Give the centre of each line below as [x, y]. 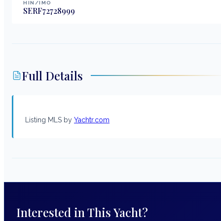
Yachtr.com [92, 120]
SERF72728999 [49, 10]
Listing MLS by [50, 120]
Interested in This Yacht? [82, 212]
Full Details [52, 75]
